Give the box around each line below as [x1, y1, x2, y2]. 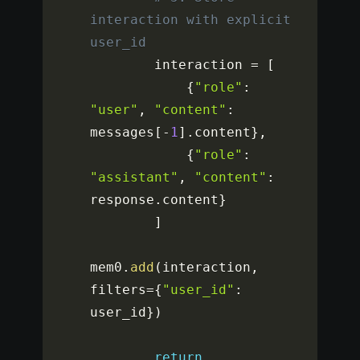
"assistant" [90, 170, 179, 186]
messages [90, 125, 155, 141]
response [90, 192, 155, 208]
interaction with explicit [90, 12, 292, 28]
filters [90, 282, 147, 298]
